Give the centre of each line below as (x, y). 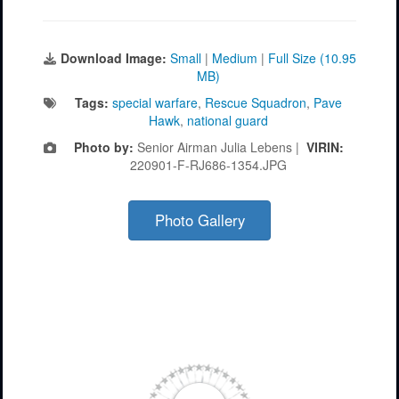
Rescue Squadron (256, 103)
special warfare (155, 103)
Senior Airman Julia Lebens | (220, 147)
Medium (235, 58)
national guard (228, 121)
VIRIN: (325, 147)
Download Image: (115, 58)
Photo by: (103, 147)
